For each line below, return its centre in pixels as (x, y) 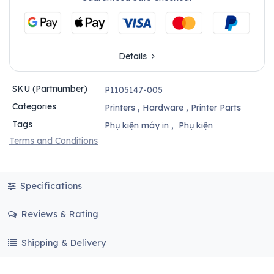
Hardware (163, 107)
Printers (120, 107)
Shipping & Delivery (63, 243)
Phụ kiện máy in (136, 125)
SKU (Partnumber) (50, 88)
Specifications (50, 186)
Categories (34, 106)
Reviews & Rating (58, 214)
